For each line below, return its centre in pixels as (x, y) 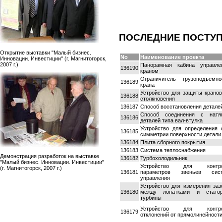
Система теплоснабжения (173, 150)
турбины (151, 197)
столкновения (158, 98)
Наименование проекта (172, 57)
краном (149, 71)
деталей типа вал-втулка (171, 120)
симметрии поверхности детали (181, 134)
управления (155, 178)
